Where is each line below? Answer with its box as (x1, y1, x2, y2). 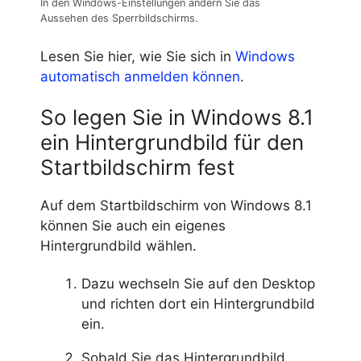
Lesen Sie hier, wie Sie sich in (40, 48, 235, 64)
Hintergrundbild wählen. (40, 237, 197, 254)
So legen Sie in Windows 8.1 (40, 104, 313, 130)
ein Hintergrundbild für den (40, 129, 304, 155)
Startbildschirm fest (40, 154, 234, 180)
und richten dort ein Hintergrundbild (81, 295, 315, 312)
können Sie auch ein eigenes (40, 217, 226, 234)
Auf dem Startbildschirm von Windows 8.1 (40, 197, 312, 214)
